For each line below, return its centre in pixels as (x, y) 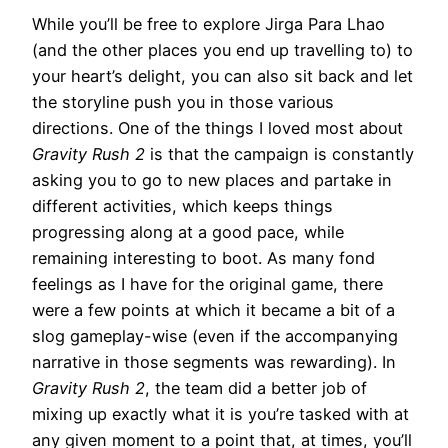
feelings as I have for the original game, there (207, 283)
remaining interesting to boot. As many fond (203, 257)
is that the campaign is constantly (282, 153)
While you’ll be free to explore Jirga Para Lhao (208, 23)
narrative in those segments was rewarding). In (214, 361)
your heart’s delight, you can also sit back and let (222, 75)
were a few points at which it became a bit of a (213, 309)
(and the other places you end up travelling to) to (222, 49)
